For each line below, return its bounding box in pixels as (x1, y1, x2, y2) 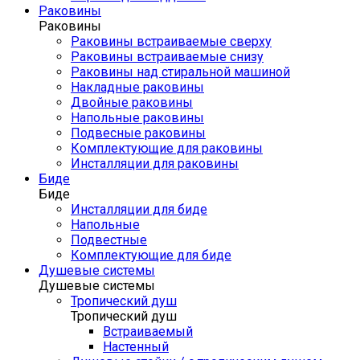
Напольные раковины (71, 110, 204, 125)
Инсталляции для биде (71, 202, 207, 217)
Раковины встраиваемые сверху (71, 34, 272, 49)
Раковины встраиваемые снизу (71, 49, 264, 64)
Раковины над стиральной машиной (71, 64, 290, 80)
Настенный (103, 339, 169, 354)
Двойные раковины (71, 95, 193, 110)
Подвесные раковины (71, 125, 206, 141)
